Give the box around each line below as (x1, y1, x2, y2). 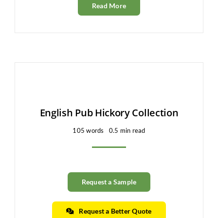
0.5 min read (109, 126, 145, 134)
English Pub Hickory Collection (39, 106, 179, 119)
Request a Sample (81, 177, 137, 186)
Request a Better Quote (79, 206, 152, 215)
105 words (73, 126, 104, 134)
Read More (91, 1, 127, 10)
